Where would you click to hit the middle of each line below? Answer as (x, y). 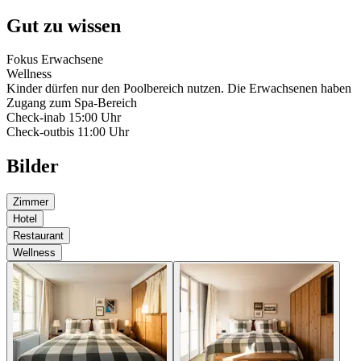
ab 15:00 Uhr (87, 118)
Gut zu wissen (64, 25)
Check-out (33, 132)
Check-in (30, 118)
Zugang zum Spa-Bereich (72, 103)
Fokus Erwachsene (55, 60)
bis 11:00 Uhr (94, 132)
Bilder (33, 166)
